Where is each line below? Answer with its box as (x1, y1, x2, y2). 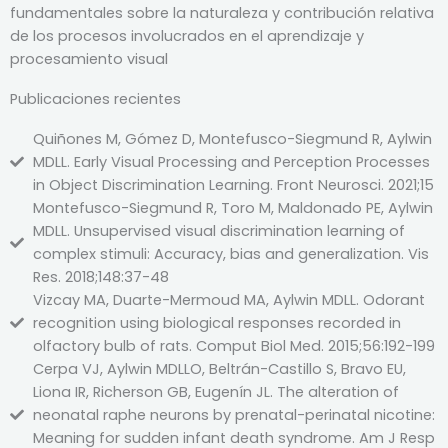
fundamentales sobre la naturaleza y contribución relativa (10, 2, 434, 23)
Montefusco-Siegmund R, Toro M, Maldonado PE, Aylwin (32, 197, 433, 218)
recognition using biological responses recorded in (32, 312, 401, 333)
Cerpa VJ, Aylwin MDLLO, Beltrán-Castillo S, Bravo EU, (32, 358, 406, 379)
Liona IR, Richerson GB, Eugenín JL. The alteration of (32, 381, 399, 402)
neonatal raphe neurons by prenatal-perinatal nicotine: (32, 404, 435, 425)
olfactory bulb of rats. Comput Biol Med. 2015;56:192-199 (32, 335, 435, 356)
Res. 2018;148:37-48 (32, 266, 169, 287)
